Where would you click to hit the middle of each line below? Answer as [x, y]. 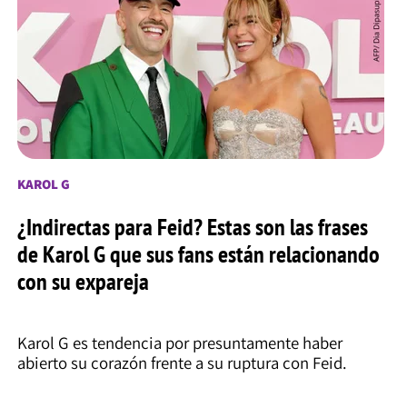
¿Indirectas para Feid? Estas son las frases [192, 227]
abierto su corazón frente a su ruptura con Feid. [182, 362]
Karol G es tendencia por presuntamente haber [179, 342]
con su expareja [83, 281]
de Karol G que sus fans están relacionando [198, 254]
